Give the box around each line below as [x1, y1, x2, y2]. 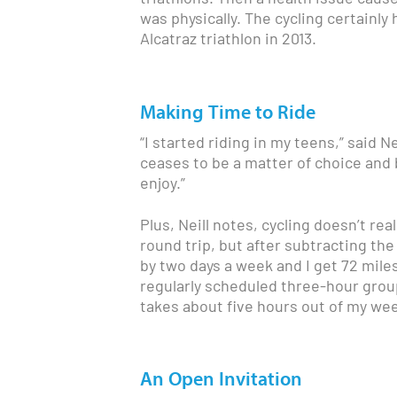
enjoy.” [140, 175, 185, 193]
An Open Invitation [140, 368, 302, 392]
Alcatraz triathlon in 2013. [140, 32, 316, 50]
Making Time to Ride [140, 100, 315, 124]
